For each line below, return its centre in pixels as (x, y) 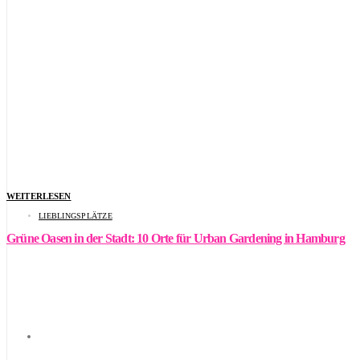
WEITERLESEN (39, 196)
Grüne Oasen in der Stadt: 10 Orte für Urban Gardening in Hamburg (176, 238)
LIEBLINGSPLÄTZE (76, 216)
